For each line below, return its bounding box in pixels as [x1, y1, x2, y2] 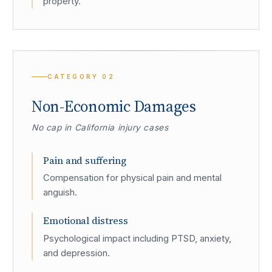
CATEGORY [47, 73, 103, 81]
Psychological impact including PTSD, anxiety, [43, 233, 231, 244]
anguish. [43, 187, 77, 199]
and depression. [43, 247, 110, 259]
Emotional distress [43, 214, 128, 228]
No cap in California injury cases [32, 123, 169, 133]
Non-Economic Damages [32, 95, 196, 117]
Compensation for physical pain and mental [43, 172, 222, 184]
